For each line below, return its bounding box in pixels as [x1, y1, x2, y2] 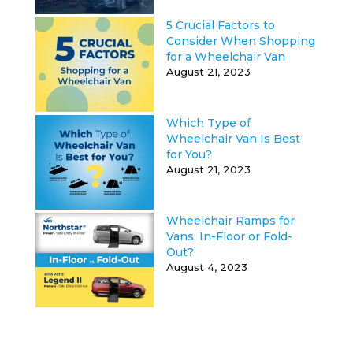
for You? [165, 147, 212, 162]
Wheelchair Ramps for [165, 213, 295, 228]
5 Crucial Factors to [165, 17, 275, 32]
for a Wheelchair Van [165, 49, 285, 64]
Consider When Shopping [165, 33, 315, 48]
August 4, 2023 [165, 260, 247, 273]
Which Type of [165, 115, 251, 130]
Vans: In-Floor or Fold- [165, 229, 292, 243]
